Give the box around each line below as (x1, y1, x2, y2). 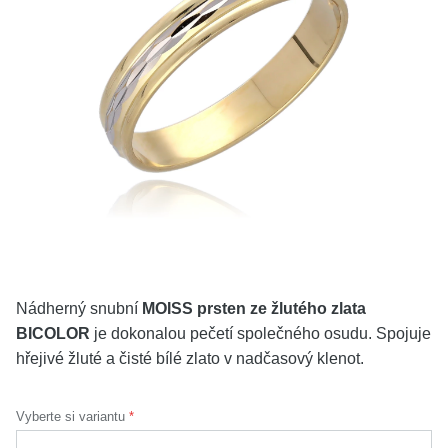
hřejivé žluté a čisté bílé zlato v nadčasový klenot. (16, 350, 364, 367)
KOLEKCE (32, 14, 100, 30)
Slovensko (355, 215, 416, 231)
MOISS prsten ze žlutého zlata (142, 300, 366, 317)
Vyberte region (32, 215, 123, 231)
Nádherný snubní (16, 300, 142, 317)
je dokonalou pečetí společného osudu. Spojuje (90, 325, 431, 342)
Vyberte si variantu (16, 409, 125, 424)
